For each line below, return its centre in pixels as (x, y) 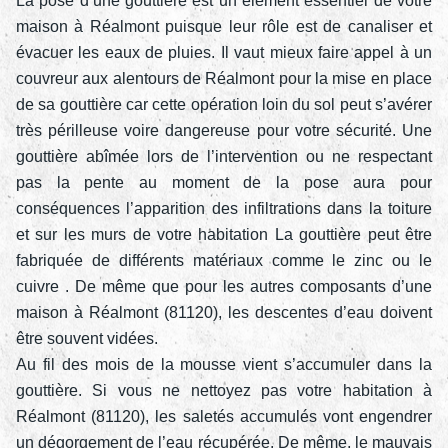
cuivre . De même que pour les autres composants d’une (224, 286)
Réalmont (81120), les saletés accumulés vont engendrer (224, 416)
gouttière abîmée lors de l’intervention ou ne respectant (224, 156)
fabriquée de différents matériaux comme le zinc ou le (224, 260)
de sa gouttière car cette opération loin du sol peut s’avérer (224, 104)
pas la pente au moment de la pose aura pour (224, 182)
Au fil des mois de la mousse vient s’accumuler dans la (224, 364)
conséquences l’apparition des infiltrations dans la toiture (224, 208)
